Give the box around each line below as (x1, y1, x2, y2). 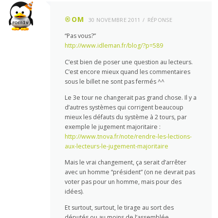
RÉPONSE (147, 16, 172, 24)
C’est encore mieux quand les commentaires (65, 67, 191, 76)
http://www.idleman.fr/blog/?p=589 (65, 41, 163, 50)
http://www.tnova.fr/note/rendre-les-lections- (65, 132, 192, 141)
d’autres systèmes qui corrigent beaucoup (65, 103, 184, 111)
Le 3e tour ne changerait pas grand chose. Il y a (65, 93, 197, 102)
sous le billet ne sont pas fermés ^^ (65, 77, 165, 86)
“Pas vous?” (65, 32, 96, 40)
